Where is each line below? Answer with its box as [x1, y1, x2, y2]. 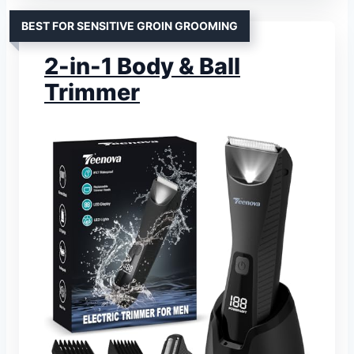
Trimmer [44, 78, 140, 107]
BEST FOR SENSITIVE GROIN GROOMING [21, 19, 238, 33]
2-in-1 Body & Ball [44, 52, 240, 81]
